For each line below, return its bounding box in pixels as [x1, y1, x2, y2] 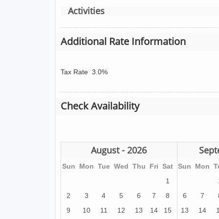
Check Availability [61, 99, 139, 112]
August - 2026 [91, 144, 147, 156]
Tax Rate [61, 68, 90, 76]
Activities [68, 5, 105, 17]
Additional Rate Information [61, 35, 186, 48]
